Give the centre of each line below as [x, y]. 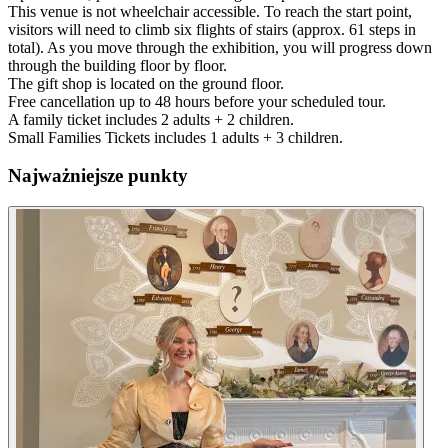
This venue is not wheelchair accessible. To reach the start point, [210, 11]
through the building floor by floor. [117, 65]
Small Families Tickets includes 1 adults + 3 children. [175, 137]
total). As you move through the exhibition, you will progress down [220, 47]
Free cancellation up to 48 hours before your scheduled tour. [197, 101]
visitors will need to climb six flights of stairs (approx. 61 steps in [212, 29]
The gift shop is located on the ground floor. [146, 83]
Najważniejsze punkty [98, 176]
